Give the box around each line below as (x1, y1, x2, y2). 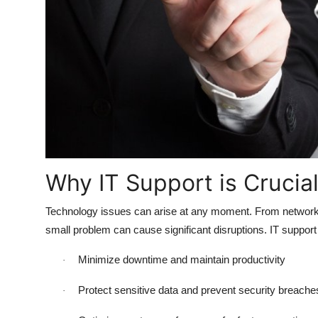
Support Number (11, 75, 101, 89)
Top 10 (11, 5, 47, 19)
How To (11, 40, 53, 54)
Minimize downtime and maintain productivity (78, 253, 285, 266)
